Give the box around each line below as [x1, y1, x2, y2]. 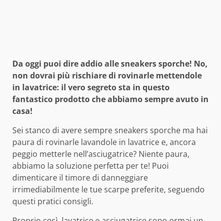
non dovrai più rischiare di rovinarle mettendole [12, 70, 202, 81]
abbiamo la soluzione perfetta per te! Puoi [12, 160, 169, 172]
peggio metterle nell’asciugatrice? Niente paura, [12, 148, 189, 160]
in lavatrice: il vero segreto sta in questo [12, 82, 170, 93]
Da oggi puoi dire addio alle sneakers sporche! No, [12, 58, 208, 70]
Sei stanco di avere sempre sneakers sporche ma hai [12, 125, 208, 136]
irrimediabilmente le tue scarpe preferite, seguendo [12, 184, 205, 195]
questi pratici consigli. [12, 196, 93, 207]
